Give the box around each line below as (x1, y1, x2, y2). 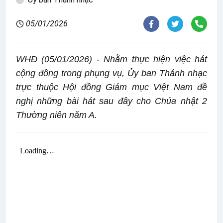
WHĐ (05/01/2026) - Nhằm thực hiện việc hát (16, 54, 207, 65)
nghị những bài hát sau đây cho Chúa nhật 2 (16, 96, 207, 107)
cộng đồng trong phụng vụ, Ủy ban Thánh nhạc (16, 68, 207, 79)
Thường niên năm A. (16, 110, 97, 120)
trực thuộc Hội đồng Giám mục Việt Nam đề (16, 82, 207, 93)
